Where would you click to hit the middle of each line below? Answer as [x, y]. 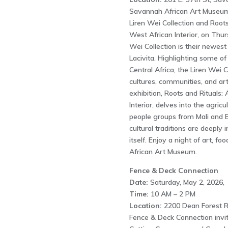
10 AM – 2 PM [172, 194]
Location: [145, 205]
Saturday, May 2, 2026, [186, 182]
